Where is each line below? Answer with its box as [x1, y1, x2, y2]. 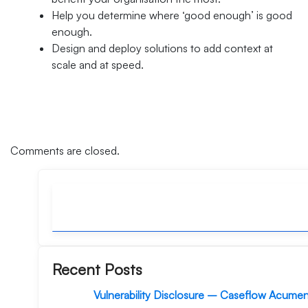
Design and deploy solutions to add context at [52, 41, 273, 55]
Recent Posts [52, 259, 142, 278]
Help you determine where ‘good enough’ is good [52, 8, 292, 22]
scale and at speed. [52, 57, 144, 71]
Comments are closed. [10, 143, 120, 157]
